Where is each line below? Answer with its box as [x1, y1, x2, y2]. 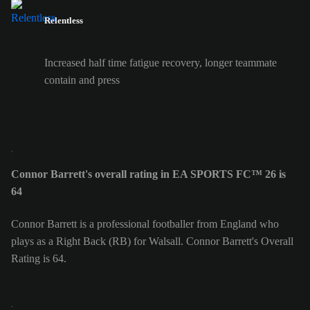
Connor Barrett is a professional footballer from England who [11, 217, 279, 230]
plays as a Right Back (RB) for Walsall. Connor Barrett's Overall [11, 235, 293, 247]
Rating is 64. [11, 252, 66, 264]
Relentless [44, 15, 83, 26]
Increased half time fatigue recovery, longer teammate [44, 57, 277, 69]
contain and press [44, 74, 120, 86]
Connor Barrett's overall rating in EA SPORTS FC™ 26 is [11, 168, 286, 181]
